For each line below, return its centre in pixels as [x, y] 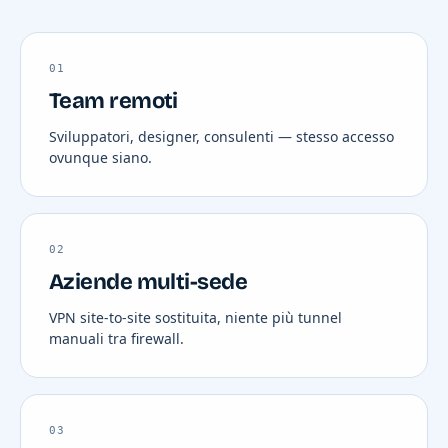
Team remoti [113, 100]
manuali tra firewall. [116, 338]
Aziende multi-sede [148, 281]
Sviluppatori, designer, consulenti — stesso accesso [221, 136]
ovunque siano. [100, 157]
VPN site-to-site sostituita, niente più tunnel [195, 317]
